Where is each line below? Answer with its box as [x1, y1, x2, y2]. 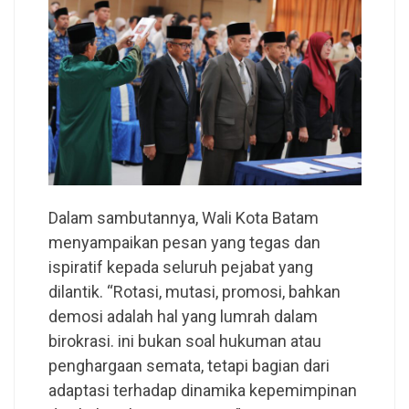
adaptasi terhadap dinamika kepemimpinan [47, 381, 357, 401]
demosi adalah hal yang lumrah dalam [47, 307, 318, 327]
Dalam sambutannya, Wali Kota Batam [47, 208, 319, 228]
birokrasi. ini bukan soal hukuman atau [47, 331, 321, 351]
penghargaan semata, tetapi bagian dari [47, 356, 330, 376]
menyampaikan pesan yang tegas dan [47, 233, 320, 253]
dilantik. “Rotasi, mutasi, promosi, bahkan [47, 282, 341, 302]
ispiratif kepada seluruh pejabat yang [47, 257, 313, 278]
